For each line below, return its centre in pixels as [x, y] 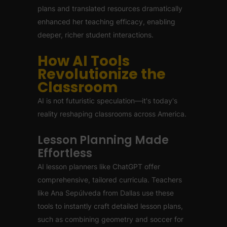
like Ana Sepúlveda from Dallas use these [106, 193]
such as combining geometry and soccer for [110, 219]
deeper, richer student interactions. [96, 35]
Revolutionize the [102, 74]
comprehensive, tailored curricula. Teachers [110, 180]
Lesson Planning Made [103, 140]
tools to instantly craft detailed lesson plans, [110, 206]
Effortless [65, 153]
